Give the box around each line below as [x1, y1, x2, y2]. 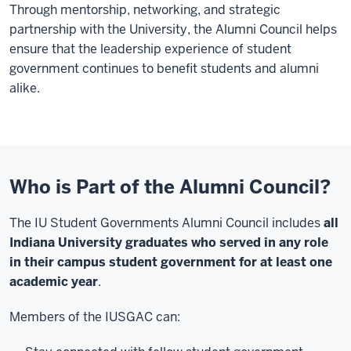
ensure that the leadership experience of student [9, 41, 291, 57]
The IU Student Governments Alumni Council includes [9, 215, 324, 231]
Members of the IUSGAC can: [9, 309, 180, 325]
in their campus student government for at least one [9, 254, 332, 270]
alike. [9, 80, 40, 96]
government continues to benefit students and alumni [9, 60, 319, 77]
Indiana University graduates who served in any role [9, 234, 328, 251]
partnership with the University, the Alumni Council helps [9, 21, 337, 38]
